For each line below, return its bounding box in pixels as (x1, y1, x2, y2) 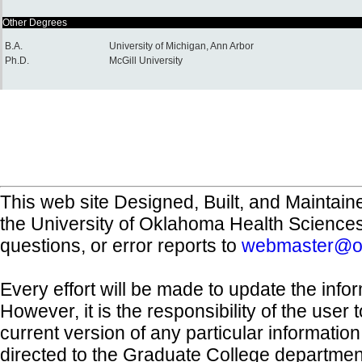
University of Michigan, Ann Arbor (109, 40, 254, 52)
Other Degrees (2, 17, 67, 28)
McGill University (109, 55, 183, 66)
